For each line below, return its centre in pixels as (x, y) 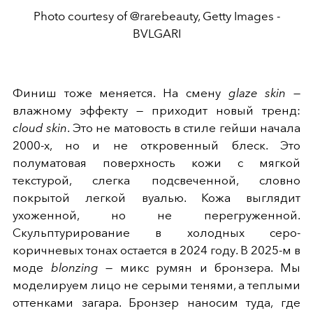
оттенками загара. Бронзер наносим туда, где (156, 303)
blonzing (74, 268)
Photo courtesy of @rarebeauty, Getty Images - (156, 16)
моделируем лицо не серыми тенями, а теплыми (156, 285)
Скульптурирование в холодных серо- (156, 233)
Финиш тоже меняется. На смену (121, 93)
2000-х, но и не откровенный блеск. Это (156, 146)
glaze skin (257, 93)
